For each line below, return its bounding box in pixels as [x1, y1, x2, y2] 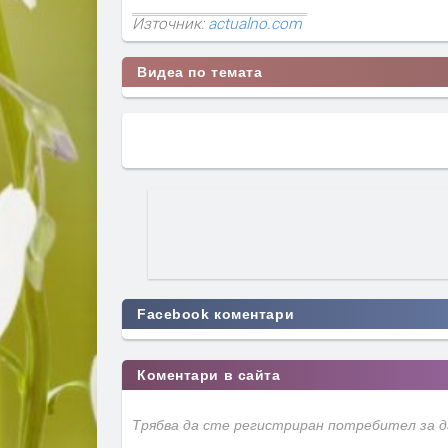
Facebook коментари [137, 306, 295, 323]
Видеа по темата [137, 63, 263, 80]
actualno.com [208, 12, 302, 33]
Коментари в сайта [137, 367, 281, 384]
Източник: [132, 12, 208, 33]
